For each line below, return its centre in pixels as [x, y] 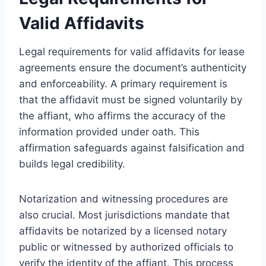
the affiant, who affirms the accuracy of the [122, 115]
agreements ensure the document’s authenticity [133, 67]
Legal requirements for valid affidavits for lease [132, 51]
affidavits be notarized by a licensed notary [123, 231]
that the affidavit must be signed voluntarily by [131, 99]
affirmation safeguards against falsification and [132, 148]
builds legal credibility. [72, 164]
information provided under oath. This [109, 132]
